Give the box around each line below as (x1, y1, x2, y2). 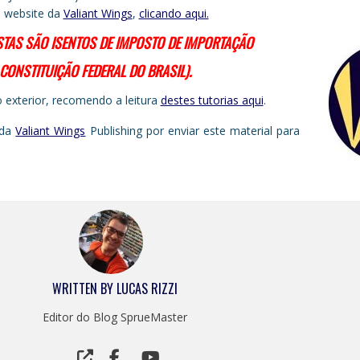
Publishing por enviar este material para (85, 122, 301, 138)
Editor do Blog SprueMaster (43, 309, 188, 325)
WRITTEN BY (52, 278, 117, 298)
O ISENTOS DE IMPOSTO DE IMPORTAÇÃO (39, 31, 253, 53)
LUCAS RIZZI (117, 278, 178, 298)
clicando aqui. (138, 5, 209, 21)
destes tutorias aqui (160, 92, 264, 108)
